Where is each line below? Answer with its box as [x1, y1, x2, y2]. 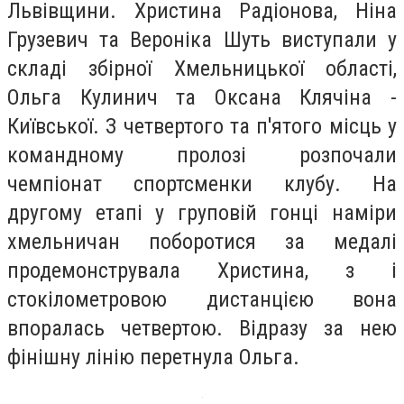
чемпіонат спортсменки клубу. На [7, 170, 397, 197]
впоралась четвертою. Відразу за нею [7, 315, 397, 341]
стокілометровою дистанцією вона [7, 286, 397, 312]
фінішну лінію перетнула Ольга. [7, 344, 299, 370]
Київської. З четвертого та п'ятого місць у [7, 113, 397, 139]
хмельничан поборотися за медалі [7, 228, 397, 254]
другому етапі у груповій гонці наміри [7, 199, 397, 225]
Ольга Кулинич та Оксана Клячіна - [7, 84, 397, 110]
